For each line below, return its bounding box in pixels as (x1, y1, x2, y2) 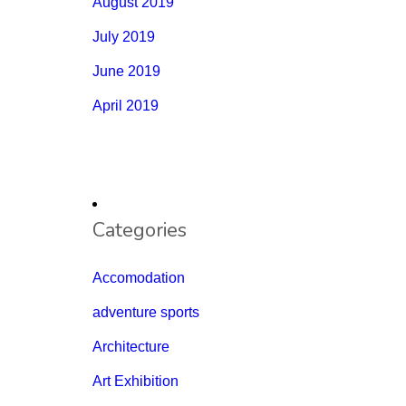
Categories (92, 217, 187, 245)
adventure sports (92, 304, 199, 321)
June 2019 (92, 63, 160, 80)
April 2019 (92, 98, 159, 114)
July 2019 (92, 29, 155, 45)
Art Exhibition (92, 373, 179, 390)
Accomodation (92, 270, 185, 286)
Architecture (92, 339, 169, 355)
